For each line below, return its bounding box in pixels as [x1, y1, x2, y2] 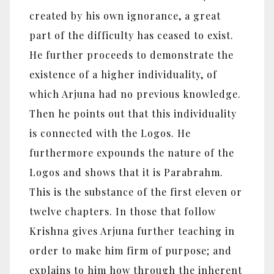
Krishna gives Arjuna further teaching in [29, 224, 235, 238]
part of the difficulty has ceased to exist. [29, 29, 234, 42]
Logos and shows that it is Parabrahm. [29, 166, 223, 179]
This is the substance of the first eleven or [29, 185, 242, 199]
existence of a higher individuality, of [29, 68, 217, 81]
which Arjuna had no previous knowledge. [29, 87, 241, 101]
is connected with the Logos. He [29, 127, 191, 140]
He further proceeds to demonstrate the [29, 48, 234, 62]
